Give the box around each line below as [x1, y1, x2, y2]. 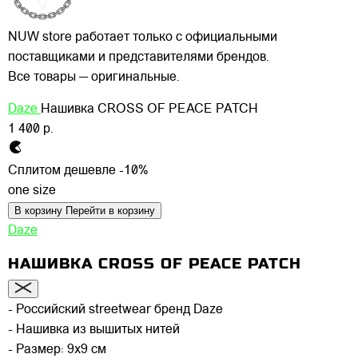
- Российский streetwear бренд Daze [8, 304, 223, 317]
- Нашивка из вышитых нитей [8, 324, 180, 337]
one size [8, 184, 56, 197]
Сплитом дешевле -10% [8, 164, 148, 177]
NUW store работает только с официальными [8, 30, 277, 44]
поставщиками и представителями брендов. [8, 50, 269, 64]
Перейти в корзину [66, 204, 155, 217]
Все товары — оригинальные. [8, 70, 180, 84]
